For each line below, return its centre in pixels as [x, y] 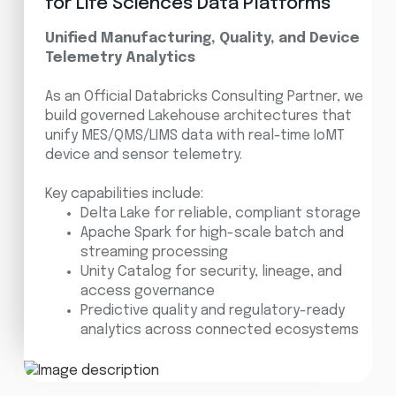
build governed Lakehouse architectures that [198, 116]
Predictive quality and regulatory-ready [212, 310]
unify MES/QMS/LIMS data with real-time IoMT [194, 135]
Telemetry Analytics [120, 57]
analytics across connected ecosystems [219, 330]
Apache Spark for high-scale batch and [212, 232]
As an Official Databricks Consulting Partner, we [204, 96]
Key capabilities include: [124, 194]
